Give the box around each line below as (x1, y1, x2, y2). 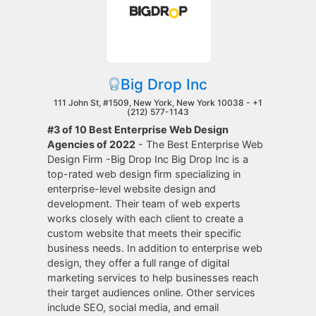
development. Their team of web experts (47, 197, 241, 209)
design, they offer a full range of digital (47, 257, 230, 269)
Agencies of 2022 (47, 138, 136, 150)
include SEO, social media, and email (47, 301, 219, 313)
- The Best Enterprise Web (135, 138, 264, 150)
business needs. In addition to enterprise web (47, 242, 263, 254)
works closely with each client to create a (47, 212, 244, 224)
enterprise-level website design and (47, 183, 217, 195)
